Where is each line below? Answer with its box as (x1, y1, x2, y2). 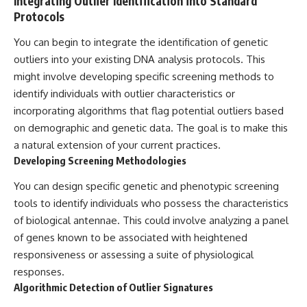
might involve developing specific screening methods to (14, 70, 274, 84)
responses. (14, 265, 64, 278)
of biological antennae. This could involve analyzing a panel (14, 213, 288, 227)
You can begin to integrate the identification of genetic (14, 36, 268, 49)
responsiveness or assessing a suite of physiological (14, 247, 254, 261)
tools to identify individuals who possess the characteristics (14, 196, 288, 210)
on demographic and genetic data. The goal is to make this (14, 121, 288, 135)
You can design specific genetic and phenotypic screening (14, 179, 279, 193)
